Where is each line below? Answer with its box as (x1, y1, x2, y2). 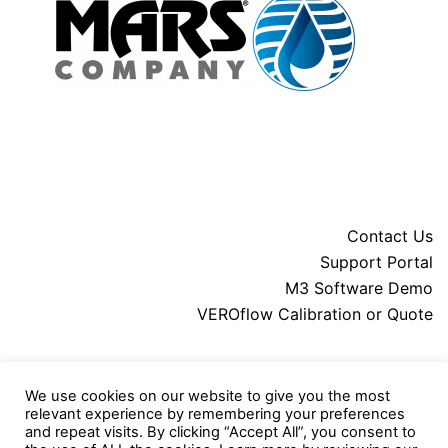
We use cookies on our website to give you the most (25, 387, 390, 405)
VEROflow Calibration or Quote (197, 304, 433, 324)
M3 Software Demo (285, 278, 433, 298)
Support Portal (320, 252, 433, 272)
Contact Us (347, 226, 433, 246)
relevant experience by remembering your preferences (25, 405, 405, 423)
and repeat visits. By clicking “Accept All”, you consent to (25, 423, 416, 441)
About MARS (337, 362, 433, 382)
